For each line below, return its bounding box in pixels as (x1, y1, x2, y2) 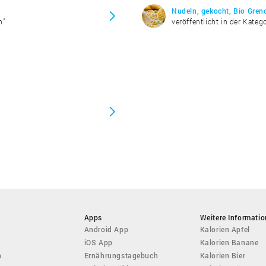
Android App (84, 224, 129, 234)
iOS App (84, 237, 113, 247)
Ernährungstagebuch (84, 250, 159, 260)
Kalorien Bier (199, 250, 246, 260)
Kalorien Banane (199, 237, 259, 247)
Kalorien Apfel (199, 224, 250, 234)
